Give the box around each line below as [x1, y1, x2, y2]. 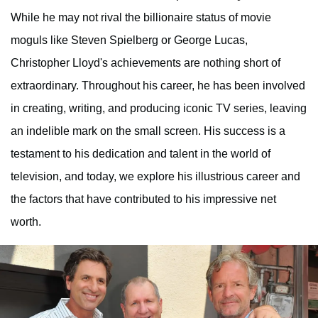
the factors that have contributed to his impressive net [11, 192, 276, 205]
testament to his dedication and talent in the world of [11, 147, 270, 160]
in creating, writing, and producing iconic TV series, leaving [11, 102, 307, 114]
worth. [11, 215, 41, 228]
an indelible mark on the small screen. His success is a [11, 124, 285, 137]
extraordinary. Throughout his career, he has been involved [11, 79, 305, 92]
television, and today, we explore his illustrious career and [11, 170, 300, 182]
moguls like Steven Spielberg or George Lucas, [11, 33, 248, 46]
